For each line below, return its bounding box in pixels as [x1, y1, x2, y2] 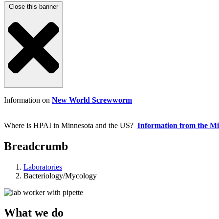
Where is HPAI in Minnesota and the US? [4, 121, 137, 130]
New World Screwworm [52, 95, 132, 104]
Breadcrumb [4, 139, 68, 153]
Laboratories [23, 162, 62, 171]
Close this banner [9, 3, 58, 10]
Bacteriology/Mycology [23, 171, 97, 180]
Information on [4, 95, 52, 104]
